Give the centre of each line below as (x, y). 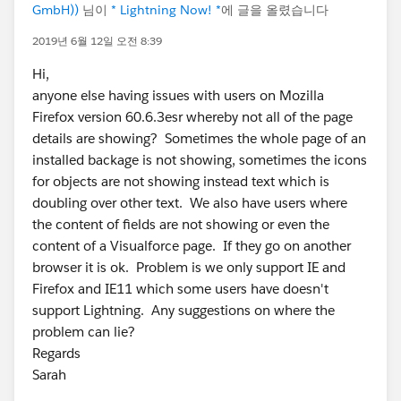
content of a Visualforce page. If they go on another (192, 246)
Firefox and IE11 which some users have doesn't (180, 289)
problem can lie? (84, 332)
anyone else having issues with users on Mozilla (178, 95)
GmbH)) (55, 10)
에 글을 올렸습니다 (275, 10)
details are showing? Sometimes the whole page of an (199, 138)
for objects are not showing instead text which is (181, 181)
